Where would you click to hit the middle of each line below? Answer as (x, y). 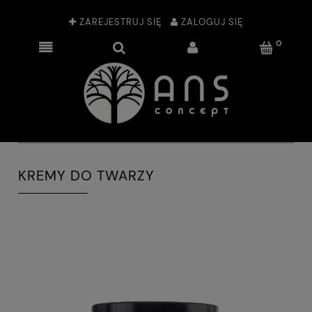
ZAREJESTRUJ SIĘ (120, 22)
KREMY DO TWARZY (86, 176)
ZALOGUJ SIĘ (212, 22)
